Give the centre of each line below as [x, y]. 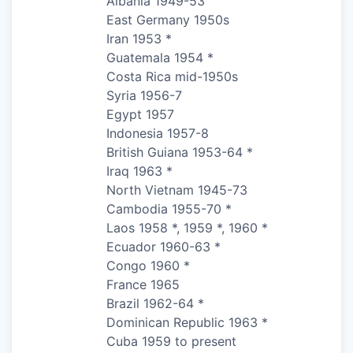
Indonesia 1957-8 [158, 133]
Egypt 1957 [140, 114]
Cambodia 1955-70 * [169, 208]
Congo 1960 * [148, 265]
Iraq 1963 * [139, 171]
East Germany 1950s [168, 19]
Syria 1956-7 [144, 95]
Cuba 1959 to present [171, 341]
